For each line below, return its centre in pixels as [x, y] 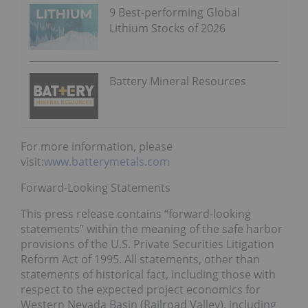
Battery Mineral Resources [178, 81]
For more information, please [97, 146]
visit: [32, 161]
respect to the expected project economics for [141, 289]
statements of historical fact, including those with [148, 274]
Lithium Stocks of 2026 [167, 29]
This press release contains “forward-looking [136, 213]
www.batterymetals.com [107, 161]
